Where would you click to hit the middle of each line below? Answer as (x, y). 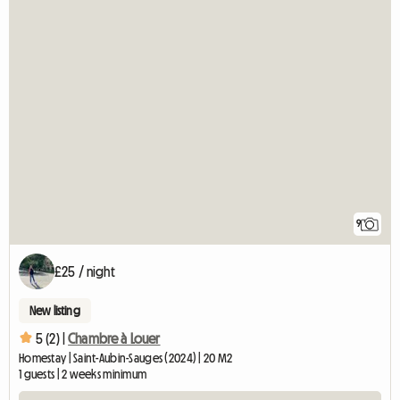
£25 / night (85, 271)
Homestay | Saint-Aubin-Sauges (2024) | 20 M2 (126, 358)
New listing (55, 310)
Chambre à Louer (114, 339)
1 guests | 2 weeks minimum (83, 374)
